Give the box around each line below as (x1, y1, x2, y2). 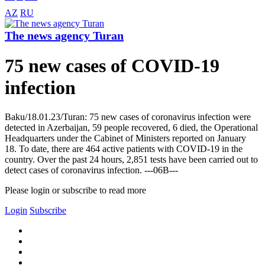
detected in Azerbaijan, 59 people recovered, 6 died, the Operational (5, 122, 258, 132)
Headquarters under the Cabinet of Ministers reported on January (5, 132, 246, 143)
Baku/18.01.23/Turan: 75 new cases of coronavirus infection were (5, 111, 251, 122)
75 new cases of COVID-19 (5, 55, 219, 77)
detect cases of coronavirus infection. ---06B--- (5, 164, 178, 175)
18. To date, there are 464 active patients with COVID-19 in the (5, 143, 243, 154)
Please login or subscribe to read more (5, 185, 146, 195)
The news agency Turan (5, 29, 124, 43)
